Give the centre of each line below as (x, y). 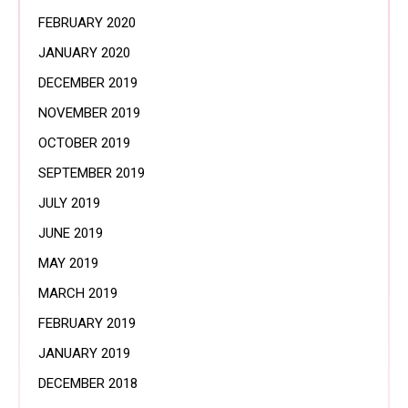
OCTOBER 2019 (84, 143)
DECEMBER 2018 (88, 383)
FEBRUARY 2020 (87, 23)
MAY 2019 (68, 263)
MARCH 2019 (78, 293)
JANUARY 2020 (84, 53)
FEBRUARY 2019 (87, 323)
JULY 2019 (69, 203)
